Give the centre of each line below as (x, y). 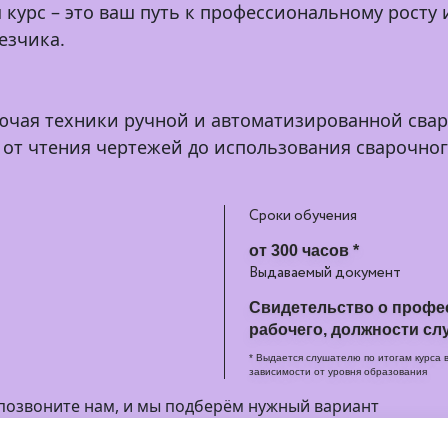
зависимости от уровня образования (338, 371)
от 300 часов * (304, 250)
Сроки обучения (303, 216)
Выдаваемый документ (325, 273)
